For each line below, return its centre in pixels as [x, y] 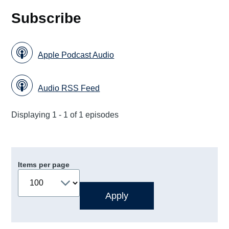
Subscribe [47, 18]
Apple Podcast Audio [76, 55]
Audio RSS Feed [69, 88]
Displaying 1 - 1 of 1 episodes [65, 114]
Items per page [43, 164]
